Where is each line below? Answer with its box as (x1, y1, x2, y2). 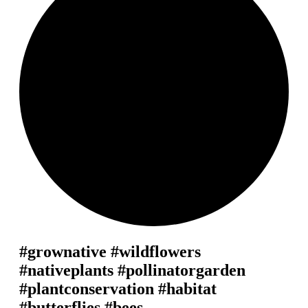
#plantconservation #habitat (19, 279, 217, 298)
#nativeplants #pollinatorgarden (19, 261, 245, 279)
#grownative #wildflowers (19, 242, 201, 261)
